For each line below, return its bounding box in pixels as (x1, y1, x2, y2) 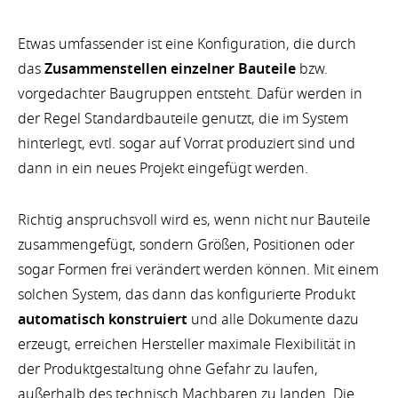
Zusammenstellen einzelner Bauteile (44, 58, 296, 80)
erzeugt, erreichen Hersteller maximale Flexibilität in (18, 334, 356, 356)
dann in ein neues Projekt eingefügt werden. (18, 157, 308, 179)
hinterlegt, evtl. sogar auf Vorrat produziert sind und (18, 132, 355, 155)
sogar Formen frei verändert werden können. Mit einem (18, 259, 378, 282)
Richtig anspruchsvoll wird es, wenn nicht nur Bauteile (18, 210, 370, 232)
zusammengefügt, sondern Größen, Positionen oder (18, 235, 354, 257)
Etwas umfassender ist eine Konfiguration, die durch (18, 33, 356, 55)
